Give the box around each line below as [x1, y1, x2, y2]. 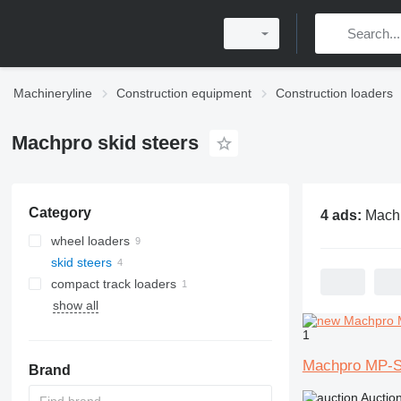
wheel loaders [50, 234, 130, 248]
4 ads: [320, 208, 365, 223]
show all [52, 298, 98, 312]
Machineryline [13, 86, 92, 100]
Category [28, 205, 91, 220]
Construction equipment [116, 86, 252, 100]
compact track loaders [50, 277, 176, 291]
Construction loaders [276, 86, 393, 100]
